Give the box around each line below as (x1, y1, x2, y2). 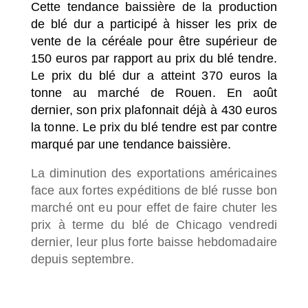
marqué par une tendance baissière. (31, 137, 235, 151)
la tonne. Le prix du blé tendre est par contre (31, 120, 277, 134)
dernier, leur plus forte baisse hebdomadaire (31, 235, 277, 249)
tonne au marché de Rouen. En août (31, 85, 277, 100)
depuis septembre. (31, 252, 137, 266)
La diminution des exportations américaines (31, 166, 277, 180)
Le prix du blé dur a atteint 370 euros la (31, 68, 277, 82)
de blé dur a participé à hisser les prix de (31, 16, 277, 31)
